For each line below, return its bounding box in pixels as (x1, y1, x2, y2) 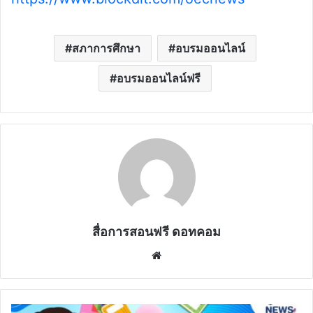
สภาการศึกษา (71, 41, 140, 56)
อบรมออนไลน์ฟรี (116, 71, 201, 86)
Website (164, 248, 204, 262)
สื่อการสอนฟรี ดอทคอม (92, 224, 221, 240)
